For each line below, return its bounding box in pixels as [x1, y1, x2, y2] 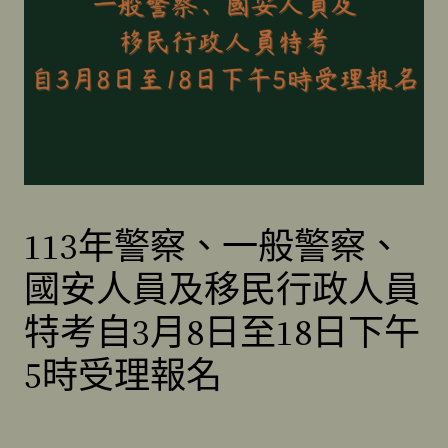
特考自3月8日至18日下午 [24, 307, 420, 357]
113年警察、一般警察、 [24, 221, 402, 271]
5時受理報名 [24, 350, 222, 400]
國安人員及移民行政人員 [24, 264, 420, 314]
